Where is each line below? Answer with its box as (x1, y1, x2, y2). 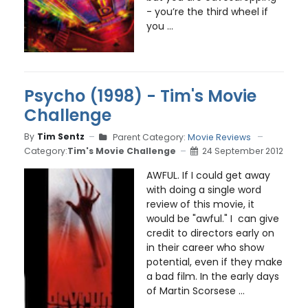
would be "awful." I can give (146, 211, 279, 225)
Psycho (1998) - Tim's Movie (24, 84, 256, 107)
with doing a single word (146, 182, 261, 197)
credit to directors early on (146, 225, 274, 240)
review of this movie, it (146, 197, 254, 211)
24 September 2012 (202, 145, 283, 157)
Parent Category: (111, 131, 188, 143)
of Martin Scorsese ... (146, 283, 245, 298)
